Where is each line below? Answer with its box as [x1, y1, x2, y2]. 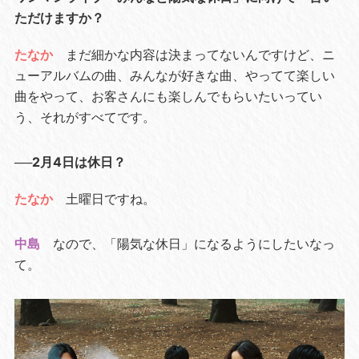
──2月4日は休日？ [14, 154, 126, 171]
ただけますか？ [14, 10, 104, 26]
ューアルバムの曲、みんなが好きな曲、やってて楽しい [14, 67, 335, 84]
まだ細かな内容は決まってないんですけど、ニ [65, 46, 335, 63]
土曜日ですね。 [65, 191, 155, 208]
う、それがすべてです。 [14, 109, 155, 126]
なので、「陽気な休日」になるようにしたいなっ [52, 236, 335, 252]
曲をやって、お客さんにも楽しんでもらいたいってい [14, 88, 322, 105]
